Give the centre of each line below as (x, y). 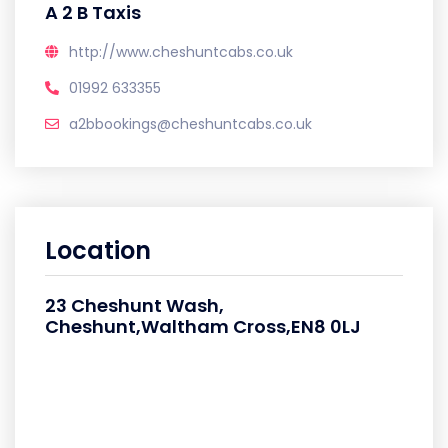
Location (98, 250)
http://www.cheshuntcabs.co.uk (181, 52)
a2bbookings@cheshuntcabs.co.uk (190, 124)
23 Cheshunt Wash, (134, 305)
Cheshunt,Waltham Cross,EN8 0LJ (203, 326)
